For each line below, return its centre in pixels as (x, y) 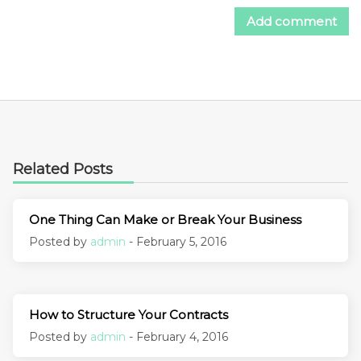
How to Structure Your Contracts (129, 314)
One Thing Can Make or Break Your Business (165, 219)
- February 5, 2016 (176, 241)
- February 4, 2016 (177, 336)
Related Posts (63, 169)
